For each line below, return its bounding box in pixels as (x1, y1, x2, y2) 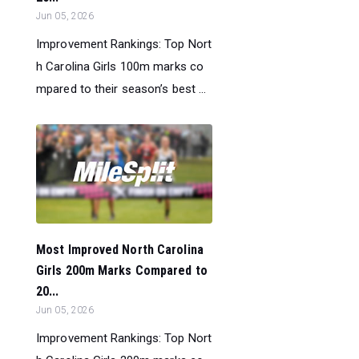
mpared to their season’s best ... (36, 81, 207, 96)
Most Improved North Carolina (36, 241, 204, 257)
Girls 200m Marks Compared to (36, 262, 208, 278)
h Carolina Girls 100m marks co (36, 58, 204, 74)
